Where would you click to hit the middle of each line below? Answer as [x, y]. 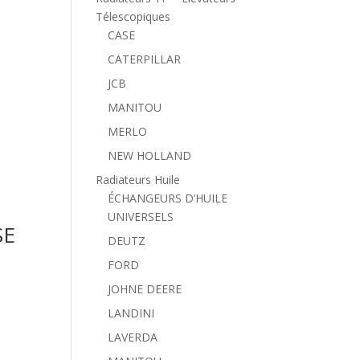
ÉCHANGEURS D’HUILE [168, 198]
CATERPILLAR [145, 59]
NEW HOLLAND [150, 155]
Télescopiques [133, 16]
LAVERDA [133, 337]
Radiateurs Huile [138, 180]
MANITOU [135, 107]
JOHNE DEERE [145, 289]
